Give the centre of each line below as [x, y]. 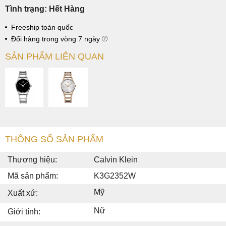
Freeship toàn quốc [42, 27]
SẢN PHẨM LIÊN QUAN [54, 56]
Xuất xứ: [23, 193]
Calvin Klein [116, 160]
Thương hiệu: [32, 160]
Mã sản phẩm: [33, 176]
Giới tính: [24, 212]
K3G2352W [115, 176]
